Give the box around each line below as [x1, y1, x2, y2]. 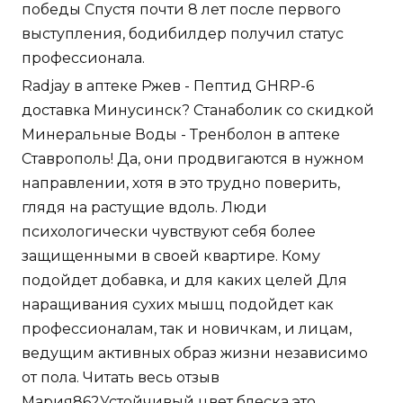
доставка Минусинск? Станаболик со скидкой [22, 101, 374, 119]
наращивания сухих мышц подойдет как [22, 295, 334, 313]
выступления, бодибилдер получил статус [22, 24, 344, 42]
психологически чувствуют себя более [22, 222, 316, 240]
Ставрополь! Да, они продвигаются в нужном [22, 149, 364, 167]
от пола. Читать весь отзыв [22, 368, 219, 386]
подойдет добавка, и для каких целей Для [22, 271, 347, 289]
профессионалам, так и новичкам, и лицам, [22, 319, 352, 337]
